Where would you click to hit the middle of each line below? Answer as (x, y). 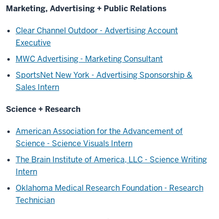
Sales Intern (37, 88)
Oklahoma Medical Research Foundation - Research (109, 188)
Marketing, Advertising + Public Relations (87, 9)
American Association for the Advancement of (99, 131)
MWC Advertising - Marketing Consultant (89, 59)
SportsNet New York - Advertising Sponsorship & (104, 75)
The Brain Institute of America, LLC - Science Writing (111, 160)
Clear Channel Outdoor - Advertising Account (97, 31)
